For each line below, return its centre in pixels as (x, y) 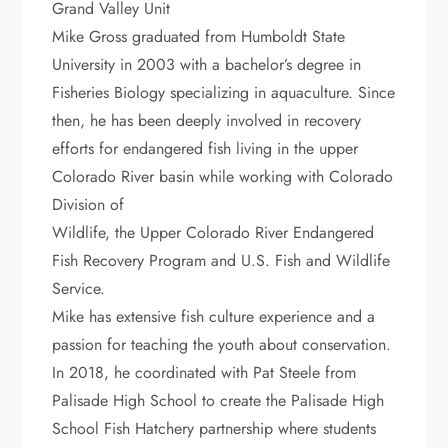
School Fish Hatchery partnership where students (214, 428)
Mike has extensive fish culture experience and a (214, 316)
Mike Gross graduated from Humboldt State (199, 36)
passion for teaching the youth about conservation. (222, 344)
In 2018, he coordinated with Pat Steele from (204, 372)
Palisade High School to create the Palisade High (218, 400)
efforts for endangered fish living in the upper (205, 148)
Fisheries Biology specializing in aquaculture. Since (224, 92)
